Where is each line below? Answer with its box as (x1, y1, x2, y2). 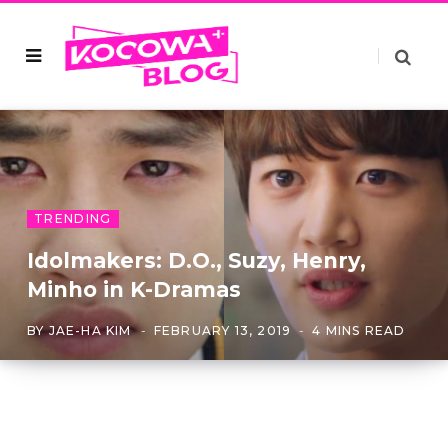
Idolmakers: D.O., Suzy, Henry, (27, 248, 366, 273)
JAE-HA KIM (48, 323, 132, 338)
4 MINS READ (312, 323, 406, 338)
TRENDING (34, 211, 112, 226)
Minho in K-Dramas (27, 277, 241, 302)
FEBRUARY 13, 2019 (153, 323, 292, 338)
